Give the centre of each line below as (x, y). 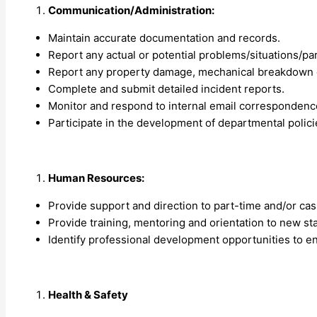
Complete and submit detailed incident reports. (166, 88)
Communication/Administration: (131, 10)
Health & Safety (88, 294)
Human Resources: (96, 178)
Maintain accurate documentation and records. (164, 38)
